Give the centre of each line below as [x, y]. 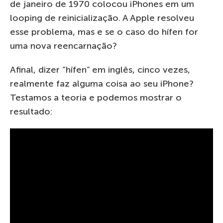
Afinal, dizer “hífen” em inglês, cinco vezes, [100, 69]
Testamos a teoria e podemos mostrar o [96, 97]
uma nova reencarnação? [63, 46]
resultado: [31, 111]
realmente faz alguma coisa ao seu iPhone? [102, 83]
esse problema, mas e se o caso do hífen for [104, 32]
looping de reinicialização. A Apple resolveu [102, 18]
